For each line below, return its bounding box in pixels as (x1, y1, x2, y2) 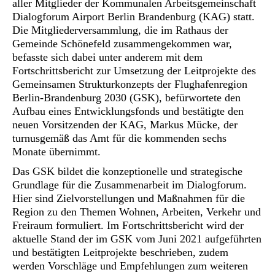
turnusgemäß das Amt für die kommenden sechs (12, 132, 227, 144)
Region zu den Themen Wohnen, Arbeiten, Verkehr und (12, 206, 261, 218)
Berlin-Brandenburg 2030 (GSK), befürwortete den (12, 91, 241, 104)
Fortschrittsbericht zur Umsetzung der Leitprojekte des (12, 64, 256, 77)
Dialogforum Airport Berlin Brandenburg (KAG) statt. (12, 10, 255, 23)
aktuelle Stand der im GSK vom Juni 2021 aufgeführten (12, 233, 261, 245)
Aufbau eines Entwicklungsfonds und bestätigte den (12, 105, 244, 117)
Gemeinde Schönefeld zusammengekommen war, (12, 37, 232, 50)
